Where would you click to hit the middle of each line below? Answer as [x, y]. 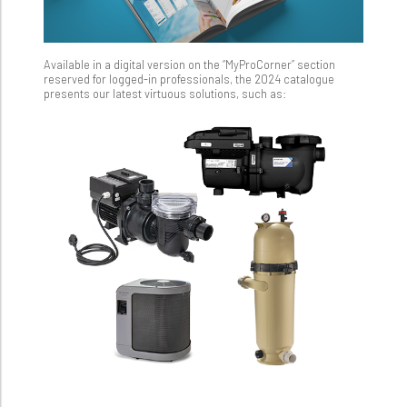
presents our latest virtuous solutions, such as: [165, 93]
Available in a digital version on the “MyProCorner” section [189, 64]
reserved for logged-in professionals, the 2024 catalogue [189, 79]
